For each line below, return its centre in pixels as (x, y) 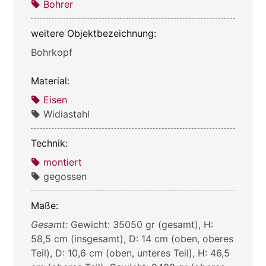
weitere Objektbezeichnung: (94, 33)
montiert (63, 162)
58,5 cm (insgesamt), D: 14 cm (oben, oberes (132, 238)
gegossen (65, 176)
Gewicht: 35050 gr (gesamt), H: (142, 224)
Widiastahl (66, 114)
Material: (50, 80)
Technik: (49, 143)
